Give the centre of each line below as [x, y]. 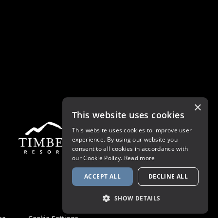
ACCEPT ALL [102, 176]
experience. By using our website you [125, 139]
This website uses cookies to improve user [132, 130]
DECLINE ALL [168, 176]
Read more [139, 158]
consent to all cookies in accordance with [130, 149]
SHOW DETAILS [137, 198]
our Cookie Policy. [98, 158]
